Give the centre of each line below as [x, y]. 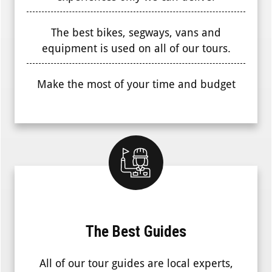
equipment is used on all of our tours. [136, 49]
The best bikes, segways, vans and [136, 33]
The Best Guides [136, 232]
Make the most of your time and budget [136, 84]
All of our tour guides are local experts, [136, 263]
